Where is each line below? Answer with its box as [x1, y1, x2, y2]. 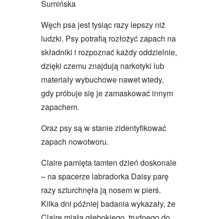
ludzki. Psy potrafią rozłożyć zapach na [41, 33, 176, 44]
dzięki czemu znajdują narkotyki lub [41, 60, 164, 72]
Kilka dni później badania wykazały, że [41, 198, 175, 210]
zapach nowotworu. [41, 136, 109, 148]
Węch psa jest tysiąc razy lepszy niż [41, 19, 165, 31]
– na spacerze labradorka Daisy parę [41, 171, 169, 182]
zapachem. [41, 101, 79, 113]
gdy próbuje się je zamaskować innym [41, 88, 173, 99]
